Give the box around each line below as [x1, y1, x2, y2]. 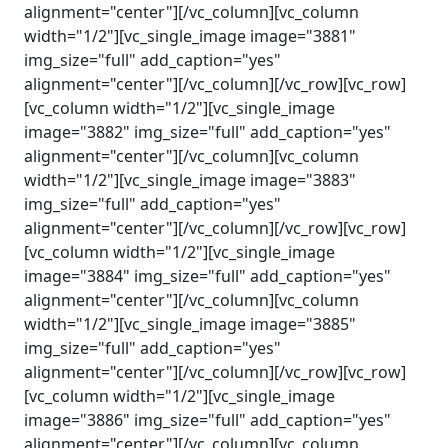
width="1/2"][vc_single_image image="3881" [24, 25, 356, 47]
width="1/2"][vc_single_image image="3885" [24, 313, 356, 335]
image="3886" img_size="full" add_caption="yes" [24, 409, 391, 431]
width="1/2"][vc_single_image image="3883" [24, 169, 356, 191]
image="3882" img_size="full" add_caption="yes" [24, 121, 391, 143]
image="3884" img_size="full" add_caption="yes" [24, 265, 391, 287]
